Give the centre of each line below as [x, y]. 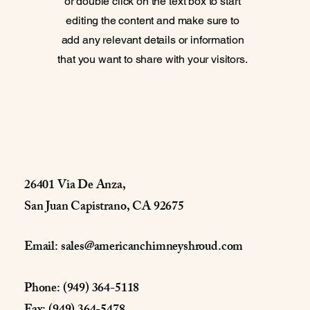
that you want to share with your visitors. [153, 59]
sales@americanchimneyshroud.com [152, 248]
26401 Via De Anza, [75, 186]
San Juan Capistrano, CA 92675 [104, 208]
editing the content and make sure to [153, 20]
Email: [43, 248]
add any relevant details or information [153, 40]
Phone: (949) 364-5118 [82, 289]
